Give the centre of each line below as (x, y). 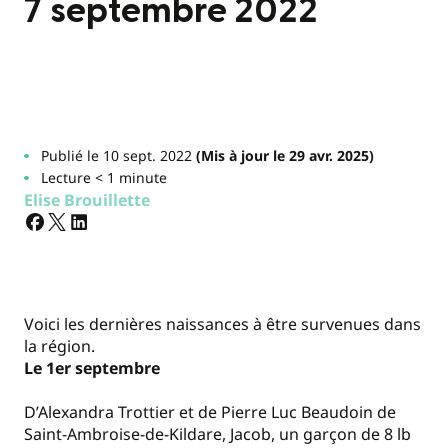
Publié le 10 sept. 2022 (116, 155)
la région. (59, 346)
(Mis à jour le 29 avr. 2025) (282, 155)
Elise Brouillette (87, 200)
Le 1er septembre (92, 368)
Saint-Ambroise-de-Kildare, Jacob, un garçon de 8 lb (217, 434)
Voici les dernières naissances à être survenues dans (222, 324)
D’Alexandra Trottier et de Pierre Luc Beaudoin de (210, 412)
